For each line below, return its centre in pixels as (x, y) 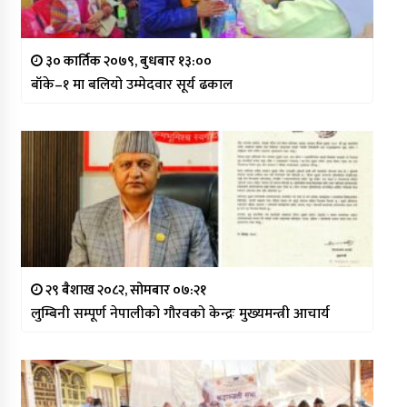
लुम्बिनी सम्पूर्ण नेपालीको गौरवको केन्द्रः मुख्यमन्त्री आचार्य (180, 313)
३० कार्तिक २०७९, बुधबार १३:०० (127, 61)
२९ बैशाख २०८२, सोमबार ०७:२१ (124, 290)
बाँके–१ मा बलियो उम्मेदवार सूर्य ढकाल (131, 84)
